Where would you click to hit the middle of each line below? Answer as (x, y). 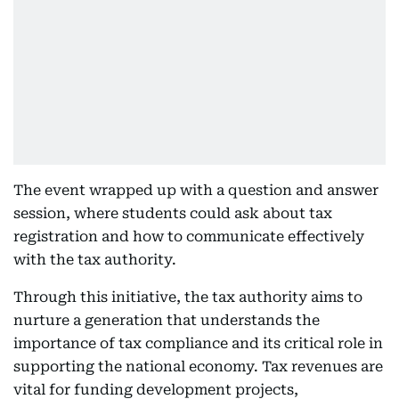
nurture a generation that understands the (167, 320)
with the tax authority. (95, 260)
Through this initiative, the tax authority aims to (188, 297)
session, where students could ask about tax (173, 213)
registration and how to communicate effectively (189, 236)
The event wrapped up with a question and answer (196, 190)
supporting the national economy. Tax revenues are (198, 366)
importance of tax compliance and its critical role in (198, 343)
